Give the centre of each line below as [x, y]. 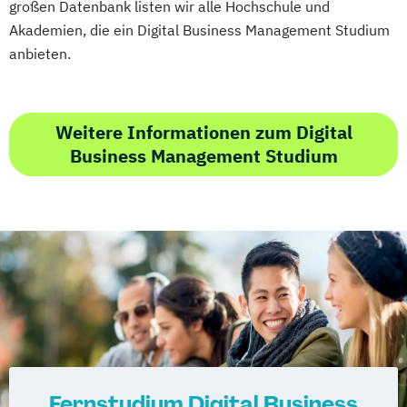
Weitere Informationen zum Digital [203, 133]
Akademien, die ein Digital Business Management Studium [199, 30]
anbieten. [40, 54]
